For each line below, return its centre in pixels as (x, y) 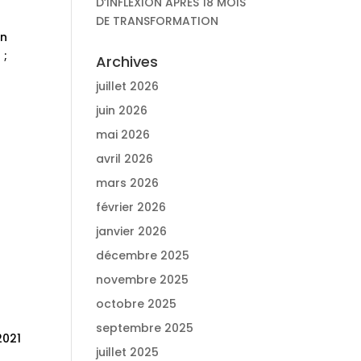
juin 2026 (122, 110)
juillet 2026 (128, 86)
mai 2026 (123, 135)
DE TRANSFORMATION (158, 21)
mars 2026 (128, 183)
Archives (127, 62)
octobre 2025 (137, 304)
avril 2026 (125, 159)
